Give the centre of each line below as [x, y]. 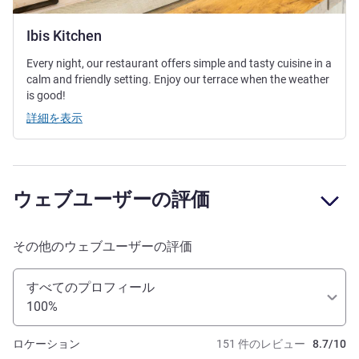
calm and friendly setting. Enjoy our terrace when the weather [178, 80]
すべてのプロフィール [91, 288]
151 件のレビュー [261, 344]
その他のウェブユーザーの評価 [103, 247]
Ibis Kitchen [64, 36]
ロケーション [46, 344]
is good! [46, 96]
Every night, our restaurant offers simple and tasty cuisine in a [179, 64]
